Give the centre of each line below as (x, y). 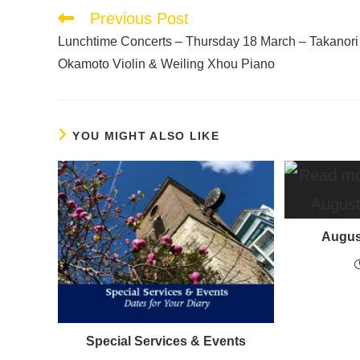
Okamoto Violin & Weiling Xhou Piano (166, 63)
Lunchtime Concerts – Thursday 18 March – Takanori (208, 41)
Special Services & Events (166, 341)
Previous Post (139, 18)
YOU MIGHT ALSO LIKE (146, 135)
